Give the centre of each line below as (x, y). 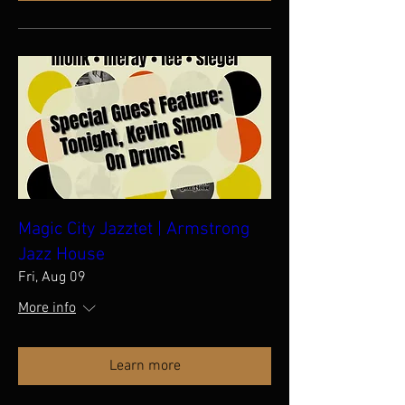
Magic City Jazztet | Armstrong (134, 229)
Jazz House (61, 254)
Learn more (145, 366)
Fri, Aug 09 (52, 277)
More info (47, 308)
